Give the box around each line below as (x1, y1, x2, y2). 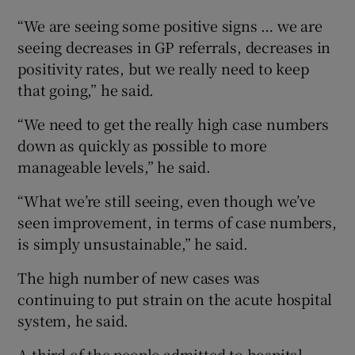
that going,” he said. (17, 78, 155, 100)
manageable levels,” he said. (17, 155, 211, 177)
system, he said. (17, 309, 129, 330)
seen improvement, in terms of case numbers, (17, 211, 337, 232)
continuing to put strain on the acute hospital (17, 288, 333, 309)
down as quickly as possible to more (17, 134, 267, 155)
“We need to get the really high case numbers (17, 113, 329, 134)
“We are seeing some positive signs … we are (17, 14, 323, 36)
